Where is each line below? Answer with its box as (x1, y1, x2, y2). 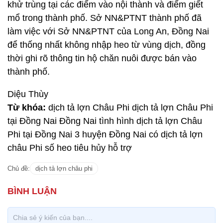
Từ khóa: (7, 103, 46, 112)
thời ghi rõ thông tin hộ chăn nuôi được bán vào (7, 53, 197, 63)
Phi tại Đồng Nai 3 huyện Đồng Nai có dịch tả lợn (7, 129, 203, 139)
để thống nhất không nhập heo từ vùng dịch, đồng (7, 40, 206, 50)
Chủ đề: (7, 165, 30, 172)
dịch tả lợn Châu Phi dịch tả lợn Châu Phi (46, 103, 213, 112)
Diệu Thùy (7, 89, 48, 99)
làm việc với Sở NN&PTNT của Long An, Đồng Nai (7, 26, 209, 36)
